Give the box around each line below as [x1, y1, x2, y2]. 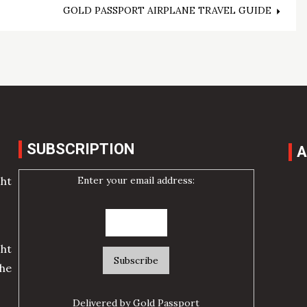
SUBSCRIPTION [27, 140, 135, 158]
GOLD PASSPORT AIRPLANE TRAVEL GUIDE [63, 4, 272, 17]
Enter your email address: [77, 174, 195, 187]
